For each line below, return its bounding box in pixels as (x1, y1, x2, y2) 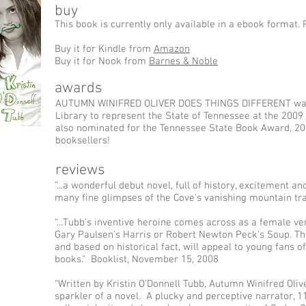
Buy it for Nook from (55, 55, 149, 68)
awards (55, 79, 102, 98)
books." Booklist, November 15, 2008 (55, 253, 219, 266)
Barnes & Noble (149, 55, 218, 68)
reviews (55, 161, 105, 180)
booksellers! (55, 135, 113, 147)
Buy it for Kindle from (55, 43, 154, 55)
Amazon (154, 43, 190, 55)
